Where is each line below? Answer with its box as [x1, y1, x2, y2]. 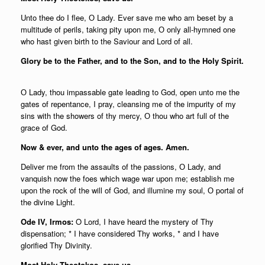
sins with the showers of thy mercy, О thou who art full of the [21, 110, 229, 121]
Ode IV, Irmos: [21, 216, 76, 227]
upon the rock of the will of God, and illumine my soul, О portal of [21, 185, 244, 196]
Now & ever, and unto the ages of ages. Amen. [21, 141, 192, 153]
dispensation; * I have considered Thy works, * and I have [21, 228, 219, 239]
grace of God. [21, 122, 67, 133]
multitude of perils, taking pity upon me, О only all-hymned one [21, 24, 235, 35]
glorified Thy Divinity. [21, 240, 92, 251]
